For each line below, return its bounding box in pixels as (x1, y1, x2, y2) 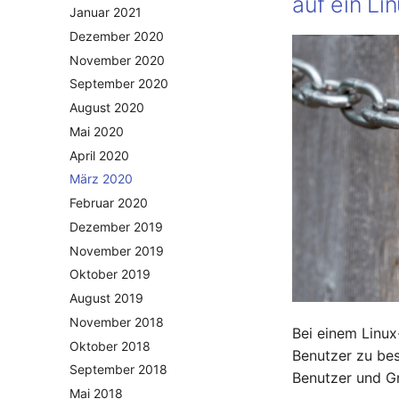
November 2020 (69, 52, 165, 68)
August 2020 (69, 100, 144, 116)
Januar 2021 (69, 4, 142, 20)
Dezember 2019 (69, 218, 163, 234)
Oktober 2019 (69, 266, 151, 282)
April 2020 (69, 147, 129, 163)
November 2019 (69, 242, 164, 258)
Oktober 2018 (69, 338, 151, 354)
